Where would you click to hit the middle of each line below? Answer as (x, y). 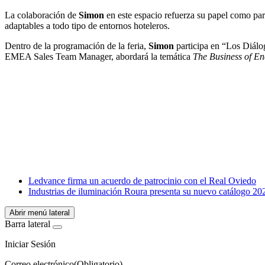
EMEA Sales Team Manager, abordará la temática (99, 56)
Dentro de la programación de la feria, (75, 46)
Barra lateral (28, 224)
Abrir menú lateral (40, 212)
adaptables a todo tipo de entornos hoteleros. (87, 25)
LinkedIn (22, 137)
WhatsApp (25, 175)
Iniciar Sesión (30, 244)
